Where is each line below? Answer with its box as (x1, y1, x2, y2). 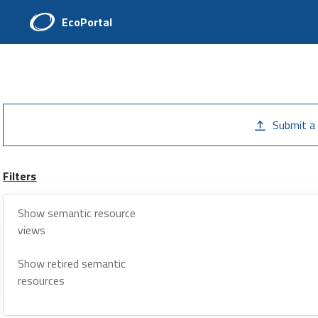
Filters (3, 168, 37, 185)
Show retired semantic (18, 255, 126, 272)
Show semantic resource (18, 204, 136, 221)
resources (18, 272, 65, 289)
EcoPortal (62, 13, 112, 31)
